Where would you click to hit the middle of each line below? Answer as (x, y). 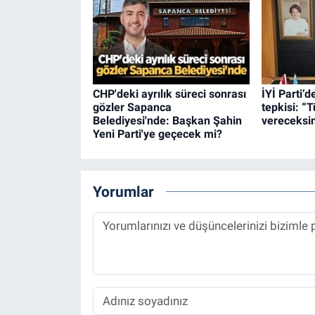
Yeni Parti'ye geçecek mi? (157, 134)
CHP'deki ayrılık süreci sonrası (169, 94)
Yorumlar (123, 191)
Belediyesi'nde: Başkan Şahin (167, 121)
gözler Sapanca (132, 108)
